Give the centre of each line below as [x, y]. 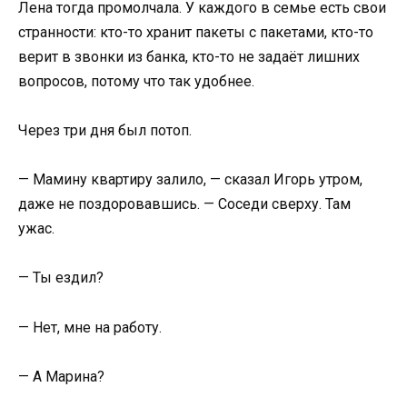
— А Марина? [61, 376]
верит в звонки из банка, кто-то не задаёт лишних [189, 56]
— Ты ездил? [61, 278]
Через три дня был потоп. [105, 131]
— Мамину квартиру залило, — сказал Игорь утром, [190, 180]
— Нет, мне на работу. [90, 327]
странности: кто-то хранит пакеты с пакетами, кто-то [196, 32]
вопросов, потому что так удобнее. [136, 81]
